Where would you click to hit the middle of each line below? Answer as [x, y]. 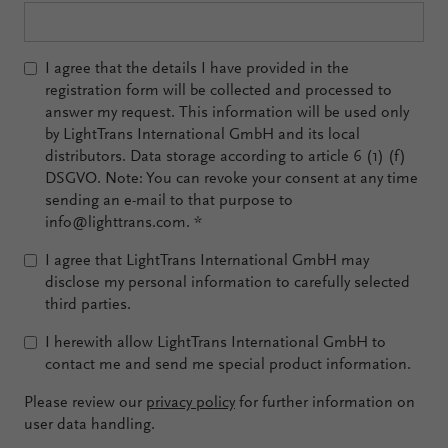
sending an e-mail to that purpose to [168, 201]
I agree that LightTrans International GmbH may [206, 261]
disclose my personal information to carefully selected [227, 283]
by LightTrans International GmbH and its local [202, 135]
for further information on [325, 403]
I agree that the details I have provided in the [196, 69]
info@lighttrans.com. [119, 223]
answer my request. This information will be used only [226, 113]
